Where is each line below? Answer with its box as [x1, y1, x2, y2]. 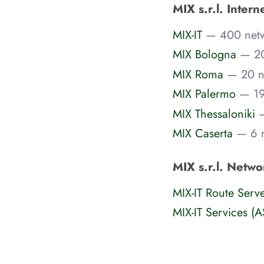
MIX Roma [172, 65, 223, 82]
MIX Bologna [172, 46, 236, 62]
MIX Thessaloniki [172, 105, 255, 122]
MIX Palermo [172, 85, 236, 102]
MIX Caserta [172, 125, 233, 141]
